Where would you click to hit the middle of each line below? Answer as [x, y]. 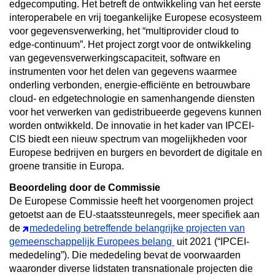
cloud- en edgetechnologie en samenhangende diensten [132, 98]
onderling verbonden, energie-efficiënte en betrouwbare [130, 85]
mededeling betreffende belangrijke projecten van [137, 228]
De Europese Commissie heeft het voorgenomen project [131, 201]
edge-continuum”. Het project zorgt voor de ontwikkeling [130, 44]
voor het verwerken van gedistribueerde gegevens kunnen [135, 112]
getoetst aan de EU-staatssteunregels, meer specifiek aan [134, 214]
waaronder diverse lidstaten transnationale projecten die [131, 268]
